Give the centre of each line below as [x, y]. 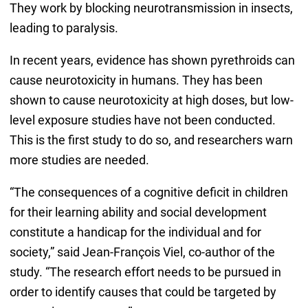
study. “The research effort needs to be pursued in [145, 272]
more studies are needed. [79, 160]
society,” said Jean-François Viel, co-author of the [142, 252]
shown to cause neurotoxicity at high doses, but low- [151, 100]
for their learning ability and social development [138, 212]
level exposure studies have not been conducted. [142, 120]
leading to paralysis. [64, 28]
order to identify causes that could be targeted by [143, 292]
